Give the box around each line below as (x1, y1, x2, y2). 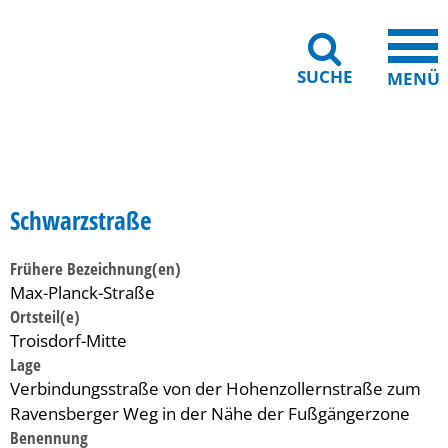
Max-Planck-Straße (10, 281, 155, 304)
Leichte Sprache (297, 167, 392, 186)
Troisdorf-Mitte (10, 329, 127, 352)
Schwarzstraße (10, 203, 152, 237)
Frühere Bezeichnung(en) (10, 257, 181, 280)
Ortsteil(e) (10, 305, 80, 328)
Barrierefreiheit (180, 167, 270, 186)
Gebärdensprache (46, 167, 153, 186)
